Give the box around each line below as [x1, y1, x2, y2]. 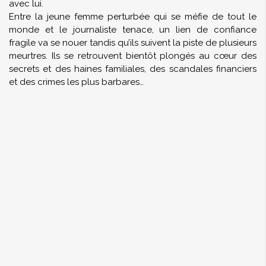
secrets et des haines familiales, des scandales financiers [9, 64, 256, 74]
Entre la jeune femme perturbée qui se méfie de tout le [9, 11, 256, 22]
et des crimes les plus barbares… [9, 77, 144, 87]
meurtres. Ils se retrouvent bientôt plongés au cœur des [9, 50, 256, 61]
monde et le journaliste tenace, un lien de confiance [9, 24, 256, 35]
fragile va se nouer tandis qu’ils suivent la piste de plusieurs [9, 37, 256, 48]
